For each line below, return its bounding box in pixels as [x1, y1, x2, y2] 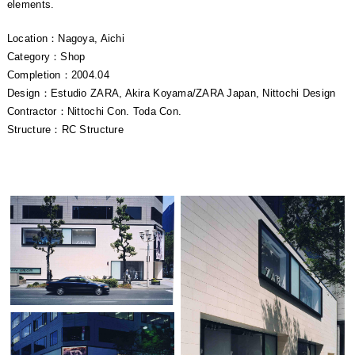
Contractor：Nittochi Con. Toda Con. [6, 105, 182, 117]
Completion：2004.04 [6, 69, 109, 81]
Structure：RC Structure [6, 124, 124, 136]
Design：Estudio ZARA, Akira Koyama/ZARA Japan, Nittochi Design [6, 87, 336, 99]
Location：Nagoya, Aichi [6, 32, 124, 44]
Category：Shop [6, 51, 86, 63]
